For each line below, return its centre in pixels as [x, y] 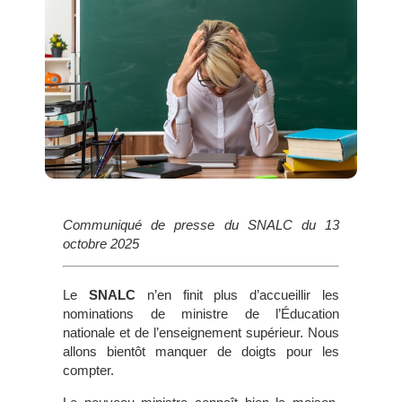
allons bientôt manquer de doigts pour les [201, 352]
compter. [88, 371]
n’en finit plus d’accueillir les [237, 295]
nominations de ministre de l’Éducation [201, 314]
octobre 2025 [101, 243]
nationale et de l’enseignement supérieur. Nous [201, 333]
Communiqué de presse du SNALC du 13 [201, 224]
